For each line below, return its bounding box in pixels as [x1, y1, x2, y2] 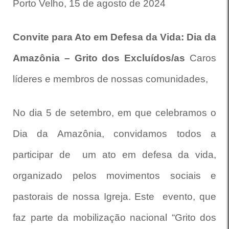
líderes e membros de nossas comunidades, [13, 74, 211, 84]
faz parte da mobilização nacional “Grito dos [13, 212, 216, 223]
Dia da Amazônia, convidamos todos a [13, 128, 216, 139]
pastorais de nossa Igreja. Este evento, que [13, 191, 216, 202]
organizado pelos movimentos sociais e [13, 170, 216, 181]
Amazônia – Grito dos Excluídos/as [13, 53, 190, 63]
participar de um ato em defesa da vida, [13, 149, 216, 160]
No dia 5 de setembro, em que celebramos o [13, 107, 216, 118]
